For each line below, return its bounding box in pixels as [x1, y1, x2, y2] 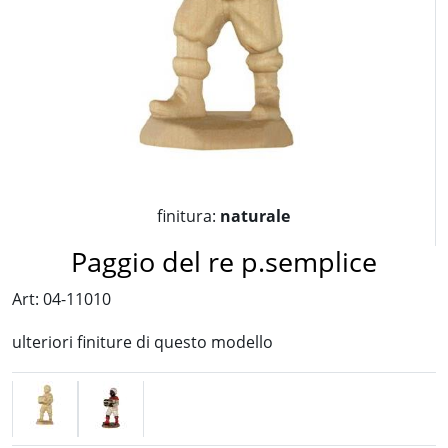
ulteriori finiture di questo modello [12, 331, 273, 353]
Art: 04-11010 [12, 288, 111, 310]
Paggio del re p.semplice [71, 243, 377, 280]
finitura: [157, 205, 216, 227]
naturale [216, 205, 290, 227]
